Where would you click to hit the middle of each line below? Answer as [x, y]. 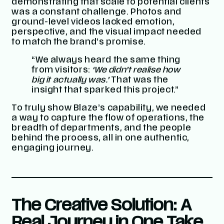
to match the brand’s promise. [79, 43]
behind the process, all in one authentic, [101, 139]
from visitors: [62, 71]
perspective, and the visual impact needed [107, 33]
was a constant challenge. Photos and [97, 13]
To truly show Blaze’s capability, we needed [109, 109]
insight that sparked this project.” [105, 91]
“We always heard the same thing [106, 61]
